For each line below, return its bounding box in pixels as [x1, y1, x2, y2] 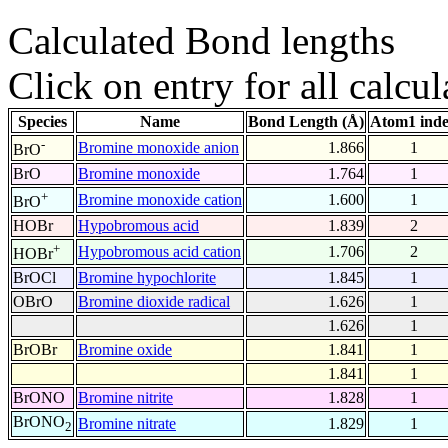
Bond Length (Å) [248, 113, 364, 131]
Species [18, 113, 67, 131]
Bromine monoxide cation [78, 191, 242, 209]
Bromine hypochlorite [78, 269, 216, 287]
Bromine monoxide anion [78, 139, 239, 157]
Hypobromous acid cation [78, 243, 241, 261]
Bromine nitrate [78, 415, 176, 433]
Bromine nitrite [78, 389, 173, 407]
